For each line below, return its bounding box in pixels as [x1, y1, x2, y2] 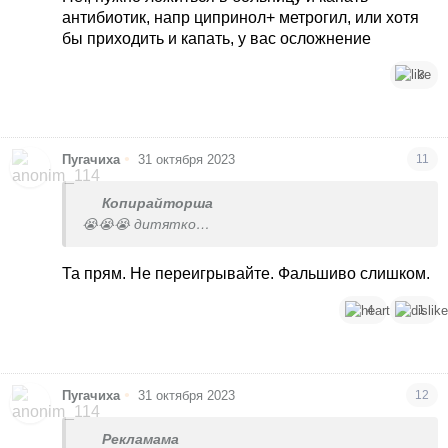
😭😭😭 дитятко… [82, 217, 211, 233]
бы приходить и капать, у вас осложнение [62, 29, 372, 47]
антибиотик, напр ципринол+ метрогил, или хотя [62, 8, 420, 26]
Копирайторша [102, 196, 214, 212]
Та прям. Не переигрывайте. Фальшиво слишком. [62, 265, 431, 283]
